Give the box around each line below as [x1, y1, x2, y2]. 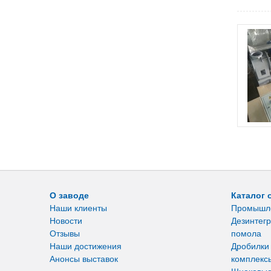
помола [231, 227, 261, 240]
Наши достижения [50, 240, 122, 252]
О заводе [50, 189, 89, 201]
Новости [50, 214, 82, 227]
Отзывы [50, 227, 80, 240]
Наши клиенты [50, 201, 107, 214]
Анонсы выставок [50, 252, 118, 265]
